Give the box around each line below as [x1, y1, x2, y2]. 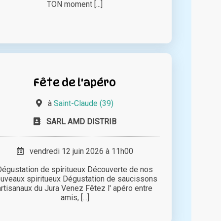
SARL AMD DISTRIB [46, 117, 116, 127]
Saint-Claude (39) [54, 99, 114, 109]
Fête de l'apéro [34, 75, 116, 89]
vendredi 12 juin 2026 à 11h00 [23, 147, 133, 156]
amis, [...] [60, 193, 89, 203]
